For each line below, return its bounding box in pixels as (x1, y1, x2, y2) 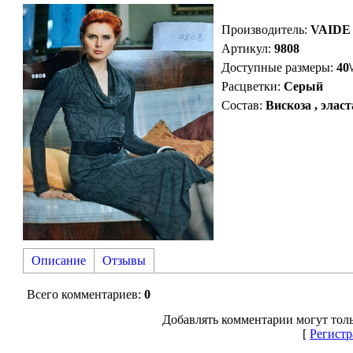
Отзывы (102, 253, 146, 267)
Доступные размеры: (221, 60, 333, 74)
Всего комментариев (27, 287, 138, 301)
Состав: (221, 98, 262, 112)
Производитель (221, 22, 304, 36)
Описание (32, 253, 86, 267)
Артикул (221, 41, 268, 55)
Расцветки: (221, 79, 281, 93)
